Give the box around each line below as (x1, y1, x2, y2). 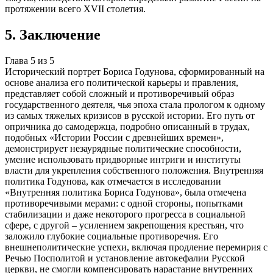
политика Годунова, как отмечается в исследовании (5, 175, 221, 186)
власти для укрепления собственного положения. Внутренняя (5, 165, 263, 175)
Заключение (19, 27, 101, 43)
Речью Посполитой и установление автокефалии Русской (5, 252, 245, 263)
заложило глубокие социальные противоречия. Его (5, 230, 218, 241)
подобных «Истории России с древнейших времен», (5, 132, 224, 143)
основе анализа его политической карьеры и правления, (5, 77, 238, 88)
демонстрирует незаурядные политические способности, (5, 143, 241, 154)
